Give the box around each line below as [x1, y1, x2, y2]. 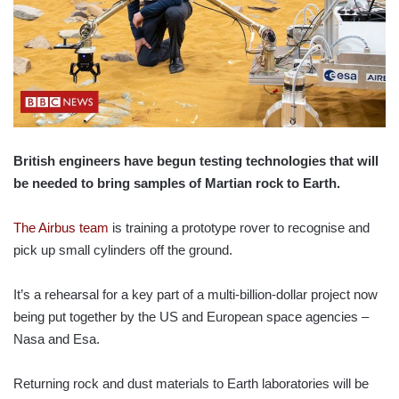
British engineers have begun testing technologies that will [13, 152, 379, 168]
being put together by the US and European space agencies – [13, 308, 369, 324]
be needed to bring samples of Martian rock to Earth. [13, 175, 340, 191]
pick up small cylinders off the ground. [13, 241, 232, 257]
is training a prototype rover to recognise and [109, 219, 370, 235]
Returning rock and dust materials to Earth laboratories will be [13, 375, 369, 391]
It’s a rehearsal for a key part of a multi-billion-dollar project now [13, 286, 378, 302]
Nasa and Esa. [13, 330, 100, 346]
